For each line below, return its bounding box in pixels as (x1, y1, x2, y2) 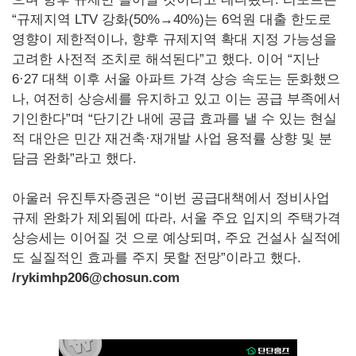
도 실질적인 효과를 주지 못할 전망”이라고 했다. (12, 250, 301, 265)
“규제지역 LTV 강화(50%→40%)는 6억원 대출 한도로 (12, 11, 331, 27)
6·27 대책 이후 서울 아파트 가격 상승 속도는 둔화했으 (12, 71, 340, 87)
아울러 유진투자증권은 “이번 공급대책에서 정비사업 (12, 190, 330, 206)
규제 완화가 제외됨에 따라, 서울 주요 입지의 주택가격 (12, 210, 341, 226)
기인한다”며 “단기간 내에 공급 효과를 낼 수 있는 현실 (12, 110, 337, 126)
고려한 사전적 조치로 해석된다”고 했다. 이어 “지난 (12, 51, 319, 67)
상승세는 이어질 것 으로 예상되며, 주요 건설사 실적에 (12, 230, 341, 246)
